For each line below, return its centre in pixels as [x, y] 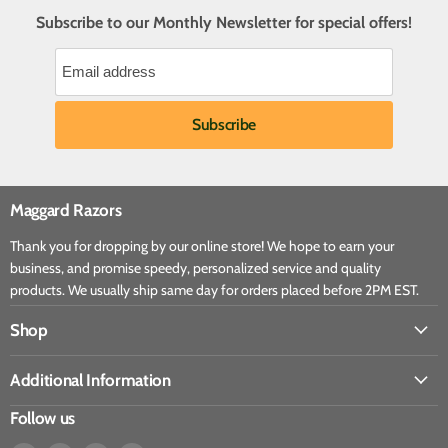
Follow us [42, 418]
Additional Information [90, 379]
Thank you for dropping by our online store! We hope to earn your [202, 245]
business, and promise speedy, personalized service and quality [195, 267]
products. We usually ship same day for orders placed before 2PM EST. [214, 289]
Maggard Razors [66, 209]
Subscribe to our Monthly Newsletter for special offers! [224, 22]
